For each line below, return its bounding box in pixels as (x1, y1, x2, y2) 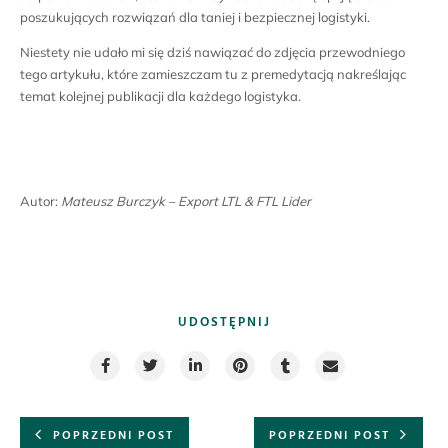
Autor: (20, 193, 61, 210)
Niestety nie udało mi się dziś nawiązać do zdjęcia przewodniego (20, 44, 405, 61)
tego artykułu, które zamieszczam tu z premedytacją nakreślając (20, 66, 406, 83)
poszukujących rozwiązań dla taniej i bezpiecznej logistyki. (20, 9, 370, 26)
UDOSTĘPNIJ (177, 312, 271, 334)
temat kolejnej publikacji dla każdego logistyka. (20, 88, 301, 105)
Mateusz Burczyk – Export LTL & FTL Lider (61, 193, 311, 210)
